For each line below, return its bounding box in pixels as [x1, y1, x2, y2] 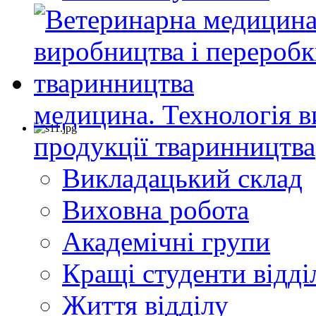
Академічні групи [62, 226, 270, 257]
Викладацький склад [62, 163, 303, 194]
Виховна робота [62, 195, 249, 226]
